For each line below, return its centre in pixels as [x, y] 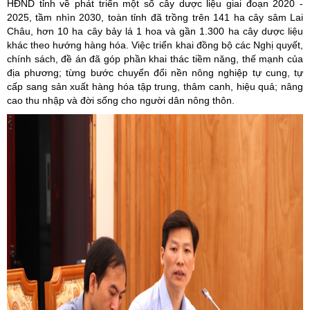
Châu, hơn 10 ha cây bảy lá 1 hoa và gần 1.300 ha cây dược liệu [155, 31]
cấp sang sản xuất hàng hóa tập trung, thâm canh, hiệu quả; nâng [155, 86]
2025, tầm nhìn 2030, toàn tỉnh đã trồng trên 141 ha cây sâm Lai [155, 17]
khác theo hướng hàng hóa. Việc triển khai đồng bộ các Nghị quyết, [155, 45]
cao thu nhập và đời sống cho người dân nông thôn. [121, 100]
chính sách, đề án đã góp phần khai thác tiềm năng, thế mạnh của [155, 59]
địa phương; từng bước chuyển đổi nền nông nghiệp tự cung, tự [155, 73]
